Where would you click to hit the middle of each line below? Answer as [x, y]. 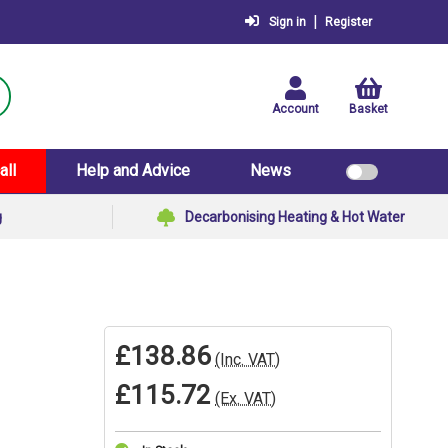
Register [348, 22]
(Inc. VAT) [248, 359]
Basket [368, 108]
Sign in [287, 22]
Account [295, 108]
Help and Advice [133, 170]
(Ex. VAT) [246, 398]
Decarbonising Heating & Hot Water [294, 217]
